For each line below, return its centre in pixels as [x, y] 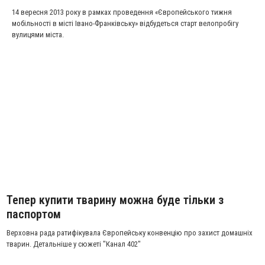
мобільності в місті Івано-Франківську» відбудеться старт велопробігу [125, 23]
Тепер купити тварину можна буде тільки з [115, 200]
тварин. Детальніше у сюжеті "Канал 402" [74, 244]
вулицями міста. [38, 35]
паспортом [34, 214]
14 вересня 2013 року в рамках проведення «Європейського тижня [122, 12]
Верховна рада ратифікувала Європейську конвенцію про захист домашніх [130, 233]
